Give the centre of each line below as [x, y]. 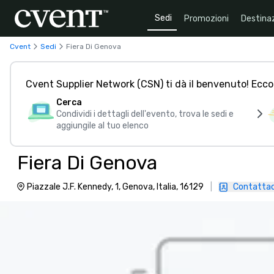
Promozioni [206, 18]
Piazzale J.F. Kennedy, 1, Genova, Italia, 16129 [115, 187]
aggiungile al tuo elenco [102, 126]
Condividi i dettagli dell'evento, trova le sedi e [145, 114]
